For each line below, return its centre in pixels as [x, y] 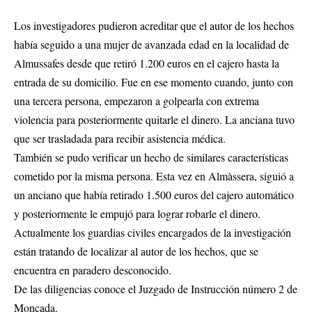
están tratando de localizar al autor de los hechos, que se [136, 251]
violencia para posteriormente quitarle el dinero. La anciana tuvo [154, 120]
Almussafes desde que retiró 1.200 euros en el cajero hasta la [147, 63]
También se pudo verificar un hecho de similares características [151, 157]
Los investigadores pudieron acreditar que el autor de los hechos [154, 26]
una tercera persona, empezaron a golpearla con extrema [136, 101]
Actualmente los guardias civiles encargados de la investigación [153, 233]
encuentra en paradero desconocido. [93, 270]
